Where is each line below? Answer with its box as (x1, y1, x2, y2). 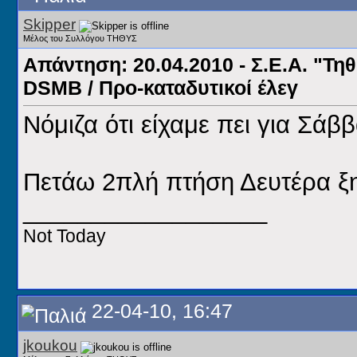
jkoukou (23, 337, 77, 354)
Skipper (23, 16, 76, 33)
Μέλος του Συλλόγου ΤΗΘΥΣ (23, 33, 137, 43)
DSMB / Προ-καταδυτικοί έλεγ (23, 76, 298, 99)
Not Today (23, 226, 106, 247)
